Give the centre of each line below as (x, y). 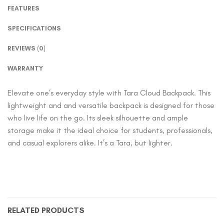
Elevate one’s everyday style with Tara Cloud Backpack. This (109, 93)
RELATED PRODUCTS (46, 210)
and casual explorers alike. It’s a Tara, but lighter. (90, 143)
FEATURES (23, 8)
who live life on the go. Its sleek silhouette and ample (98, 118)
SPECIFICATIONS (34, 28)
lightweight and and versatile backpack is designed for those (111, 105)
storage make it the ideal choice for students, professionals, (110, 130)
